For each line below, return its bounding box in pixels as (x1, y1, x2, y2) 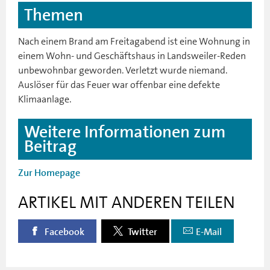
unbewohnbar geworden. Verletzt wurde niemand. (18, 63, 227, 77)
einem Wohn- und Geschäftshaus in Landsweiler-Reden (18, 49, 246, 62)
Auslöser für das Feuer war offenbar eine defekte (18, 78, 220, 91)
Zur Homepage (18, 166, 80, 179)
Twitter (126, 225, 157, 238)
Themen (24, 4, 83, 26)
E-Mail (196, 225, 222, 238)
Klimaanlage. (18, 92, 71, 105)
